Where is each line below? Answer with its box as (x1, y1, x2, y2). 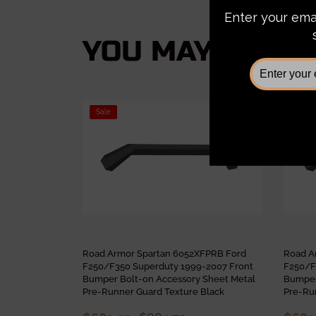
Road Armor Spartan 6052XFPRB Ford (83, 248, 246, 259)
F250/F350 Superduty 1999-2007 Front (83, 261, 253, 272)
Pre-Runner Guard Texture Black (83, 286, 224, 297)
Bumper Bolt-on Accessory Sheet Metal (83, 274, 255, 284)
